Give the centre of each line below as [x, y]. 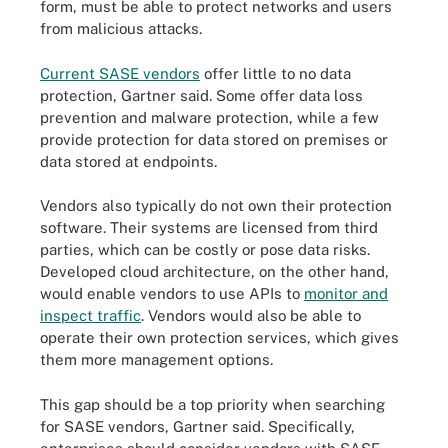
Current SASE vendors [120, 73]
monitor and [346, 293]
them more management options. [156, 359]
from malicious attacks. [121, 28]
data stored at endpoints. [128, 161]
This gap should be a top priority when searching [212, 404]
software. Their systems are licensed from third [209, 227]
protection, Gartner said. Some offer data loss [201, 95]
